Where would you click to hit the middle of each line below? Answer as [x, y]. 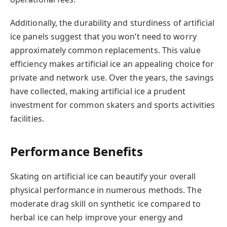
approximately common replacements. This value [105, 50]
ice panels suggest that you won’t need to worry [103, 37]
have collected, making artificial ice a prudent [98, 91]
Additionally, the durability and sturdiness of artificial [112, 23]
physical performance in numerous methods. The [106, 190]
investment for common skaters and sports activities [113, 105]
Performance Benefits [77, 151]
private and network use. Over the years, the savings [112, 78]
